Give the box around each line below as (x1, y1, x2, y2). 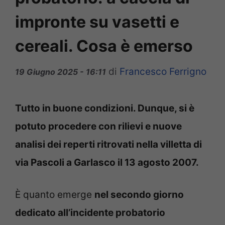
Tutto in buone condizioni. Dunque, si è (15, 102, 194, 114)
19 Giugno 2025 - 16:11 (15, 66, 106, 77)
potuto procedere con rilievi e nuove (15, 120, 182, 132)
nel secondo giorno (94, 189, 184, 201)
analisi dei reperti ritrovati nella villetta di (15, 138, 202, 150)
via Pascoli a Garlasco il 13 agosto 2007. (15, 156, 199, 168)
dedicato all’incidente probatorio (15, 207, 165, 219)
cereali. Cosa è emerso (15, 36, 193, 56)
